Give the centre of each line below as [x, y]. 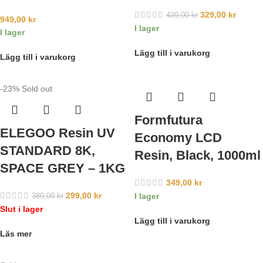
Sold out [37, 89]
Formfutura [168, 120]
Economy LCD [178, 138]
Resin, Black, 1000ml [198, 155]
